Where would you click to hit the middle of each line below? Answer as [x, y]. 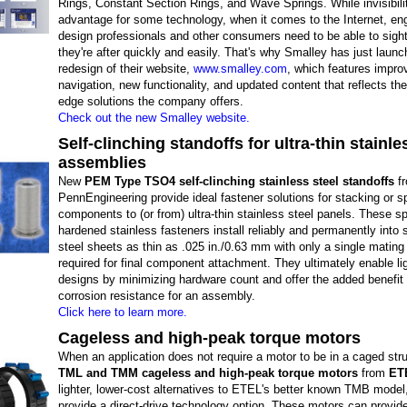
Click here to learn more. [123, 312]
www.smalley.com [240, 69]
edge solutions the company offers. [151, 101]
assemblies [102, 163]
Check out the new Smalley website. [154, 118]
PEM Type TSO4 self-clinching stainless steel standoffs [239, 181]
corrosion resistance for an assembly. [157, 296]
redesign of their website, [126, 69]
